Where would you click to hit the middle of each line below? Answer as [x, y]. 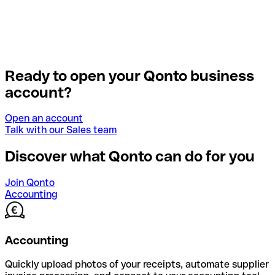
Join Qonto [30, 183]
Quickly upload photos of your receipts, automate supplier [137, 264]
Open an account [44, 118]
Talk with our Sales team [61, 130]
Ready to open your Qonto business [130, 76]
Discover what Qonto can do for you [130, 157]
